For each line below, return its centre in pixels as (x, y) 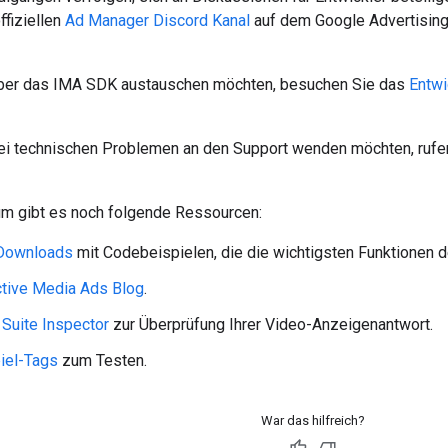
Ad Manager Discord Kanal (157, 20)
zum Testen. (102, 360)
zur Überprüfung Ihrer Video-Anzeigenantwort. (271, 324)
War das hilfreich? (313, 420)
